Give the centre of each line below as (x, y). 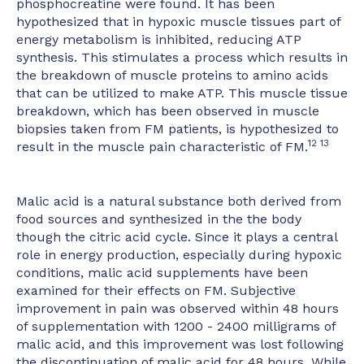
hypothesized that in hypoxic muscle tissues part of (178, 22)
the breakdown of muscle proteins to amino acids (172, 76)
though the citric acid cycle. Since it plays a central (177, 236)
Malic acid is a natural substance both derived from (179, 201)
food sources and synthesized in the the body (159, 219)
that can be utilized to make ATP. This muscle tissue (182, 93)
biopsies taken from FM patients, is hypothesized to (178, 129)
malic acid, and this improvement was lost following (180, 344)
